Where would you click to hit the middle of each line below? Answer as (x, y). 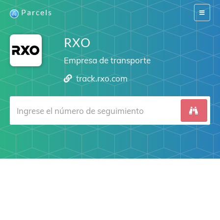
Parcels (37, 12)
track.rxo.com (102, 78)
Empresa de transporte (107, 60)
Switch (207, 12)
